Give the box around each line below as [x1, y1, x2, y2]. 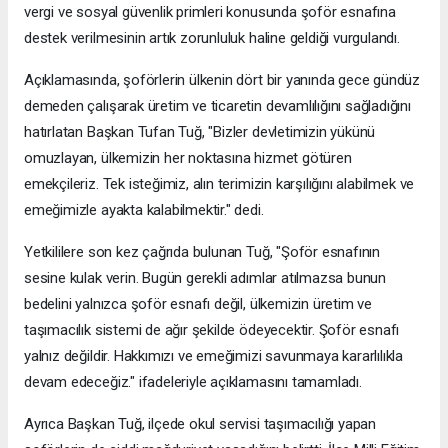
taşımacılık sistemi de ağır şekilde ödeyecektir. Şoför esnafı [24, 320, 400, 339]
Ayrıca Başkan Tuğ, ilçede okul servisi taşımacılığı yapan [24, 414, 377, 433]
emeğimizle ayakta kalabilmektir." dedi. [24, 200, 264, 219]
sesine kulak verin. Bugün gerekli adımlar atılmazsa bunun [24, 268, 387, 287]
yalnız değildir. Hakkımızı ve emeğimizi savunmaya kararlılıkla [24, 346, 404, 365]
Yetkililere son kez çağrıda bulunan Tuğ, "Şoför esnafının [24, 242, 381, 261]
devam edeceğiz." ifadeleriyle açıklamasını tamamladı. [24, 372, 362, 391]
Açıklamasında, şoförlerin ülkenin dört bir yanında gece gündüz [24, 70, 421, 89]
